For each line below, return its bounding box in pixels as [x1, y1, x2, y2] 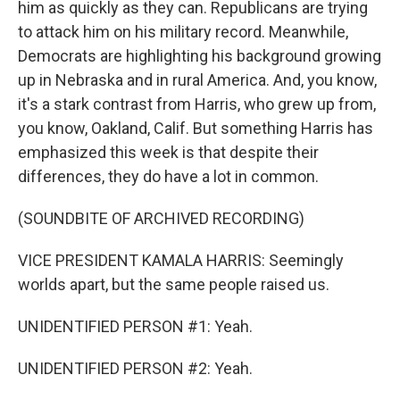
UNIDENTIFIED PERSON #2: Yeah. [18, 359, 253, 378]
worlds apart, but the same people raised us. [18, 275, 329, 294]
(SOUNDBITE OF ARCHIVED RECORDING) [18, 209, 304, 228]
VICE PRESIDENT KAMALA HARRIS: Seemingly [18, 251, 344, 270]
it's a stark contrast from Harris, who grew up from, [18, 95, 376, 113]
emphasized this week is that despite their [18, 143, 319, 162]
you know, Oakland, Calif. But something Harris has [18, 119, 373, 137]
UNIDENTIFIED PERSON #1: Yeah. [18, 317, 253, 336]
